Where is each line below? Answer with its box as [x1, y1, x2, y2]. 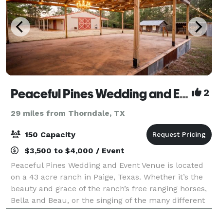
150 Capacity [22, 129, 75, 139]
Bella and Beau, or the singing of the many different [11, 195, 205, 205]
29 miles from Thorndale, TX [11, 108, 125, 118]
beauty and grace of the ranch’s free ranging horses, [11, 183, 207, 193]
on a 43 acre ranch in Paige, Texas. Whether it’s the [11, 172, 203, 182]
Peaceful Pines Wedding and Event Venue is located [11, 160, 203, 170]
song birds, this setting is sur [11, 207, 118, 217]
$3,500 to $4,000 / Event [22, 145, 125, 155]
